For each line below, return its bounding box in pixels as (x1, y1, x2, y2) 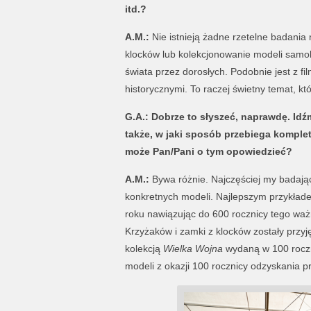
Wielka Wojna (162, 243, 223, 254)
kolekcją (124, 243, 163, 254)
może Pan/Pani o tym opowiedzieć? (124, 146, 292, 157)
